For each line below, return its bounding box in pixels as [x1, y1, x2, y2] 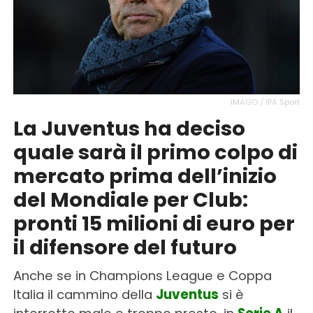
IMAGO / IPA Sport [231, 96, 300, 108]
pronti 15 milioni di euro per [13, 209, 295, 238]
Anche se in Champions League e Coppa [13, 266, 272, 284]
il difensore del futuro [13, 233, 237, 261]
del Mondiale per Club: [13, 185, 248, 214]
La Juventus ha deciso [13, 114, 245, 143]
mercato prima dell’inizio [13, 161, 277, 190]
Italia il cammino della [13, 285, 156, 303]
